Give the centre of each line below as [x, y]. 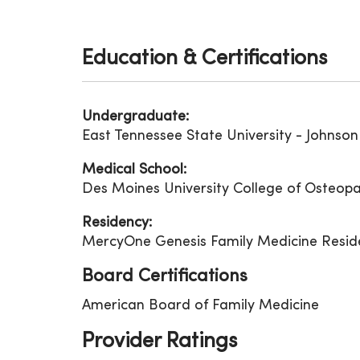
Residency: [117, 223]
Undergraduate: [135, 117]
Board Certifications [165, 277]
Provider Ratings [160, 342]
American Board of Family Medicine [200, 306]
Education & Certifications [205, 59]
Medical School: [134, 170]
